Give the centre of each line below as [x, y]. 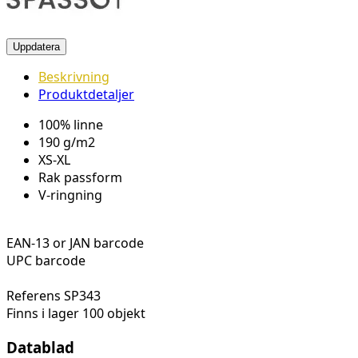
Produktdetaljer [86, 95]
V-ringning [70, 195]
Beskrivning [74, 77]
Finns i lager [43, 314]
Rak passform [80, 178]
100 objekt [114, 314]
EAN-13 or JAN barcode [75, 243]
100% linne [71, 125]
